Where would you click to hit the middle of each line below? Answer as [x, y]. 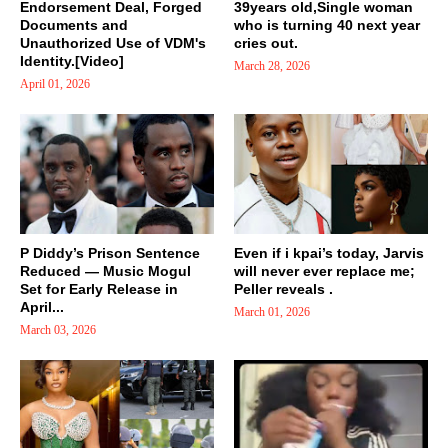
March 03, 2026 [58, 330]
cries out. [266, 43]
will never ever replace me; [324, 271]
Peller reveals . [283, 289]
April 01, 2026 [55, 84]
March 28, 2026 [272, 66]
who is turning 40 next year [327, 25]
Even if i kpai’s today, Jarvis [329, 253]
